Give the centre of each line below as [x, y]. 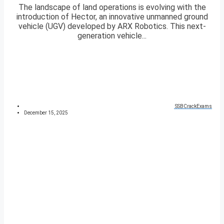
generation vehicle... [112, 36]
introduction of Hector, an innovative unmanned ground [112, 17]
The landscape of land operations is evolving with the [112, 7]
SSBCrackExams [193, 106]
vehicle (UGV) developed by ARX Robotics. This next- [112, 26]
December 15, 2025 [46, 113]
